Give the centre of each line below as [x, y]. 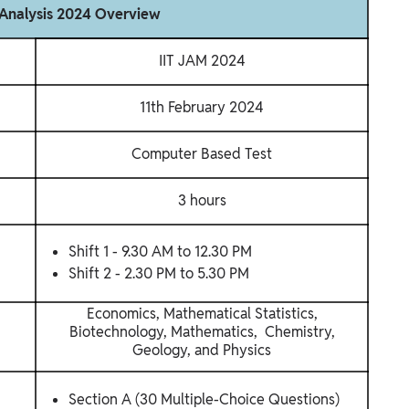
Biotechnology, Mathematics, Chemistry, [202, 331]
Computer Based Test [202, 153]
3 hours [202, 200]
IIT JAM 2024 [202, 60]
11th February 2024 [202, 107]
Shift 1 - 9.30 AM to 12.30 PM [160, 251]
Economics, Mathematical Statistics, [202, 313]
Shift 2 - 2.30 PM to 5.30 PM [159, 273]
